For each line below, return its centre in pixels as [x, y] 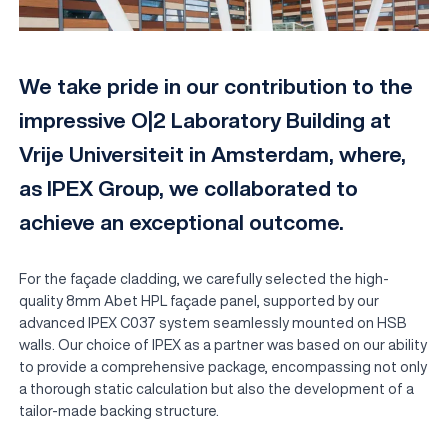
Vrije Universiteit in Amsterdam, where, [213, 154]
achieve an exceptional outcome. [182, 222]
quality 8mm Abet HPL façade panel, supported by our [199, 301]
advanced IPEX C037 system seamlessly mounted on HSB [213, 323]
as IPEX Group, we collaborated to [189, 188]
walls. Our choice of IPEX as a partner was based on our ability [223, 345]
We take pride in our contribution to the [216, 86]
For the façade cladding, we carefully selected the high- [204, 279]
